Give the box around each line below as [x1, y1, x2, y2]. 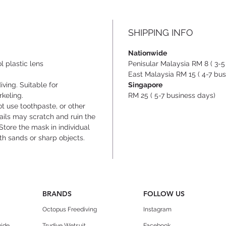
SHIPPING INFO [128, 27, 193, 38]
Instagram [143, 206, 172, 213]
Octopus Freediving [42, 206, 97, 213]
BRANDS [42, 189, 72, 199]
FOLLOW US [143, 189, 185, 199]
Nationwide [128, 49, 167, 58]
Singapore [128, 81, 162, 89]
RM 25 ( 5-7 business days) [128, 91, 215, 100]
